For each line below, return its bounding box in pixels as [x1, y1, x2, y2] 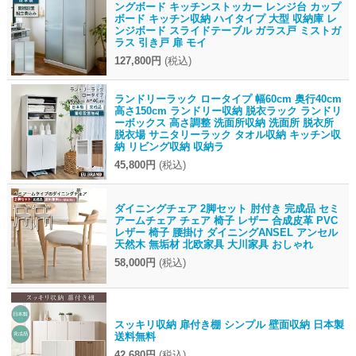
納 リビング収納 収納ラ [114, 141, 224, 153]
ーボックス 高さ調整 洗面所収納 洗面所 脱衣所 [114, 117, 334, 130]
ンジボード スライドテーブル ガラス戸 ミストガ [114, 25, 341, 37]
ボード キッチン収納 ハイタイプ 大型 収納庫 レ [114, 13, 337, 25]
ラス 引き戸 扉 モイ [114, 37, 207, 49]
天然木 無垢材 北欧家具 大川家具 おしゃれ [114, 238, 313, 251]
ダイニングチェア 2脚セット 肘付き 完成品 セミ [114, 203, 339, 215]
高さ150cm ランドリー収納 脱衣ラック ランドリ [114, 105, 342, 118]
